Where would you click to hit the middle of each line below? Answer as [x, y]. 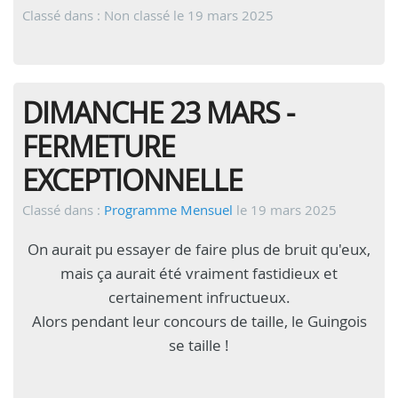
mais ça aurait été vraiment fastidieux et [199, 273]
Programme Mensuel [168, 210]
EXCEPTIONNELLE [132, 180]
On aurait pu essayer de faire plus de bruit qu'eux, [199, 249]
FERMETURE [99, 146]
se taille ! [199, 345]
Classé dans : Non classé [98, 15]
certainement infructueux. [199, 297]
